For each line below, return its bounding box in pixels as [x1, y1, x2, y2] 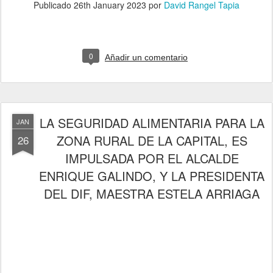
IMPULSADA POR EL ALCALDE [65, 149, 239, 167]
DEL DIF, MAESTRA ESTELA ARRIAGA [44, 184, 260, 202]
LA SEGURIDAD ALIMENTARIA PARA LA [39, 113, 264, 132]
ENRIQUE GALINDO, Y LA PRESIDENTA [39, 166, 264, 185]
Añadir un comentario [105, 52, 188, 62]
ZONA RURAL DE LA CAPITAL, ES [56, 131, 247, 149]
